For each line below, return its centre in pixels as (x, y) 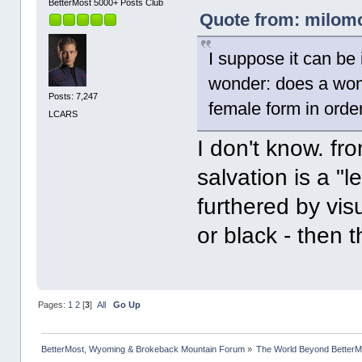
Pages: (53, 304)
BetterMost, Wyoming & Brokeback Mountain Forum (143, 349)
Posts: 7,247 (74, 97)
